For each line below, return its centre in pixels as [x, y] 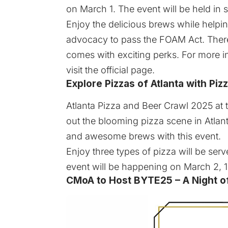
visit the [83, 70]
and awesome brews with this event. [144, 136]
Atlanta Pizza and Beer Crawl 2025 [139, 105]
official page [126, 70]
